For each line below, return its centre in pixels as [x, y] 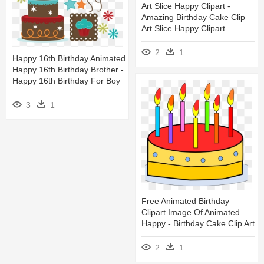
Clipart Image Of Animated [191, 212]
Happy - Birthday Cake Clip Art [198, 224]
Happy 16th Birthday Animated [69, 58]
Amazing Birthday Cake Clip [193, 17]
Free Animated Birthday [185, 201]
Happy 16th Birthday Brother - [68, 69]
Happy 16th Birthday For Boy [66, 80]
